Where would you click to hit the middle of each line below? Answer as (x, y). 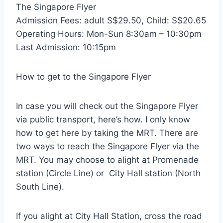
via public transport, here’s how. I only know (103, 119)
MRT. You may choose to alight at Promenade (107, 160)
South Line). (40, 186)
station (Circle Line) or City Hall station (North (108, 173)
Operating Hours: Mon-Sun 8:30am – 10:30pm (109, 34)
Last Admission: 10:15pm (66, 47)
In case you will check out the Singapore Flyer (107, 106)
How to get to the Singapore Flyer (83, 76)
